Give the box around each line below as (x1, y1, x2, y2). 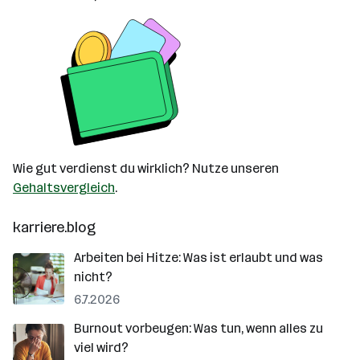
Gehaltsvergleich (13, 180, 115, 195)
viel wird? (74, 340, 129, 355)
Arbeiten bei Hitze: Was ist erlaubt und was (74, 250, 323, 265)
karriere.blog (13, 219, 96, 236)
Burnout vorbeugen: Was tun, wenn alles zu (74, 321, 323, 336)
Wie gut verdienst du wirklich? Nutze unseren (13, 161, 279, 176)
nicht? (74, 269, 112, 284)
